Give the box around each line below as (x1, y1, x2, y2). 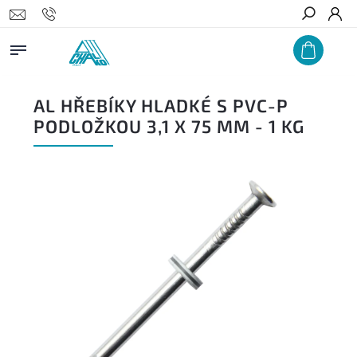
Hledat (301, 36, 339, 49)
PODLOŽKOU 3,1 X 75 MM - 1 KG (33, 116, 304, 137)
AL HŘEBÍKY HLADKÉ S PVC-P (33, 95, 288, 116)
